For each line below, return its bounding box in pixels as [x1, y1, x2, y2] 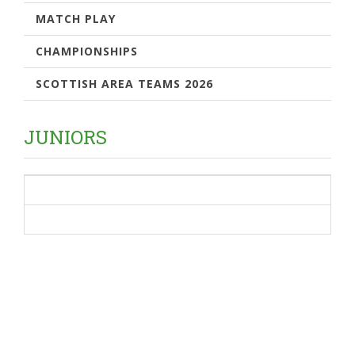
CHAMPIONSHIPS [36, 43, 138, 59]
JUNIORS [24, 124, 107, 150]
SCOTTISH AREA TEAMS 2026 [36, 75, 213, 91]
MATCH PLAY [36, 10, 116, 26]
